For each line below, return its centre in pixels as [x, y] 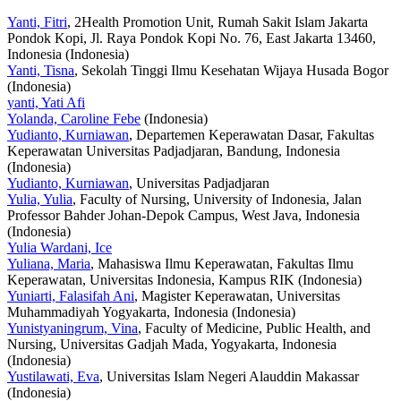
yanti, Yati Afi [46, 103]
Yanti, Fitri [37, 22]
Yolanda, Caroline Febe [74, 119]
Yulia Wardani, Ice [60, 248]
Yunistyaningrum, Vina [73, 328]
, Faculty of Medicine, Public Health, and [254, 328]
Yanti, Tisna [41, 71]
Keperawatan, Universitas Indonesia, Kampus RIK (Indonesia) [184, 280]
